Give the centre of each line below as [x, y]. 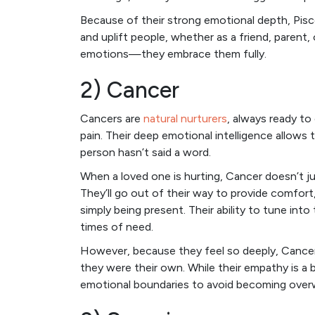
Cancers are [112, 119]
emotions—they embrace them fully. [173, 54]
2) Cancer [130, 90]
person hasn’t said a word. [146, 153]
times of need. [117, 227]
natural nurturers [185, 119]
